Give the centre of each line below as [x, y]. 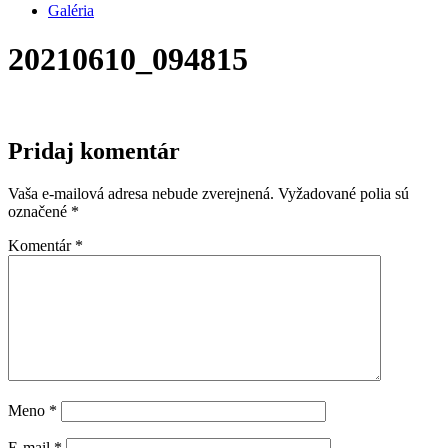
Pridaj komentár [94, 150]
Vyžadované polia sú [343, 193]
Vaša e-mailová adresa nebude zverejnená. [141, 193]
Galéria [71, 10]
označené [39, 211]
